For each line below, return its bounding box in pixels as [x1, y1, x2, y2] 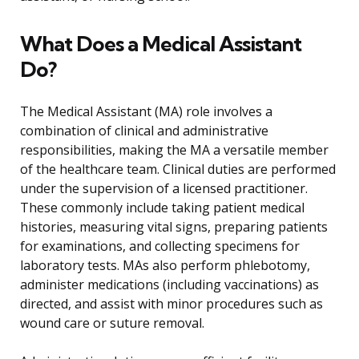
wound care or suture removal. [20, 314, 204, 333]
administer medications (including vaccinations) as [20, 276, 319, 294]
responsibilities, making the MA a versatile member [20, 141, 329, 159]
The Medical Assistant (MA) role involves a [20, 103, 272, 121]
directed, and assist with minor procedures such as [20, 295, 323, 313]
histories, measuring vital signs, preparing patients [20, 218, 328, 236]
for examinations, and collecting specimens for [20, 237, 300, 256]
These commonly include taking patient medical [20, 199, 305, 217]
